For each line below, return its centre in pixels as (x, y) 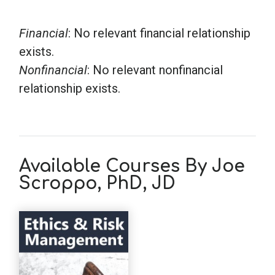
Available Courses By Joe (132, 167)
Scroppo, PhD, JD (97, 184)
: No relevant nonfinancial (155, 70)
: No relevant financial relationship (159, 33)
